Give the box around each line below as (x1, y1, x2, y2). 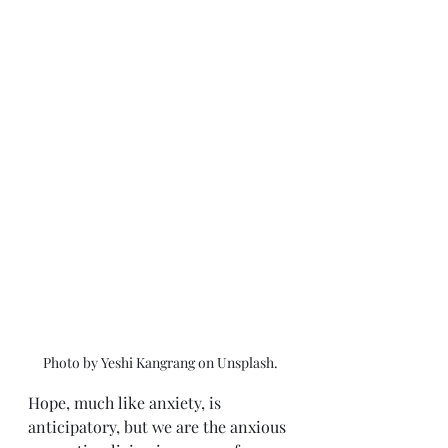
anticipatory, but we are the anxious (28, 415, 290, 437)
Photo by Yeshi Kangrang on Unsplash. (42, 352, 278, 372)
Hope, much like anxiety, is (28, 391, 225, 413)
